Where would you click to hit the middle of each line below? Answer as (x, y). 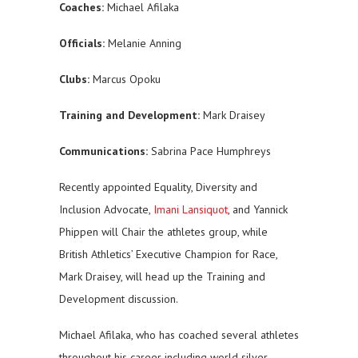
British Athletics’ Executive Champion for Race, (168, 255)
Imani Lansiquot (191, 210)
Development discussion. (119, 299)
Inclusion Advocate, (106, 210)
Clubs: (74, 80)
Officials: (82, 44)
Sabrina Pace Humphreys (209, 151)
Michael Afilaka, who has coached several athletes (179, 335)
